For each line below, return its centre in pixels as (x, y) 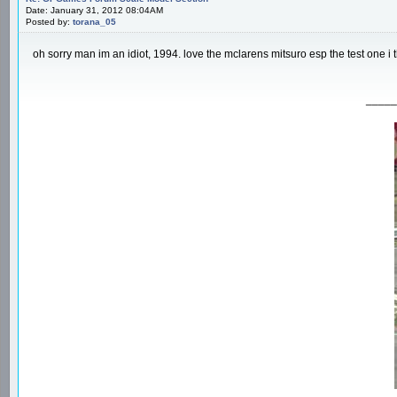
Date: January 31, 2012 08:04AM (94, 10)
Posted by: (49, 21)
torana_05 (94, 21)
